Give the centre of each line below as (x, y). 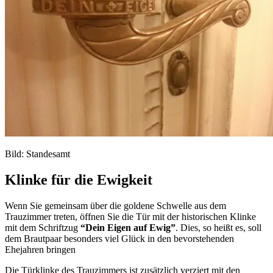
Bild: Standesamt (37, 154)
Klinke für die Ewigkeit (79, 179)
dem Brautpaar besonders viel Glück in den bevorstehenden (119, 238)
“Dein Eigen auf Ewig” (128, 227)
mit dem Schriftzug (43, 227)
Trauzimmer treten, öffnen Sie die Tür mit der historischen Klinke (130, 216)
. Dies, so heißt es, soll (218, 227)
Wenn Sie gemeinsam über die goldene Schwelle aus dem (115, 205)
